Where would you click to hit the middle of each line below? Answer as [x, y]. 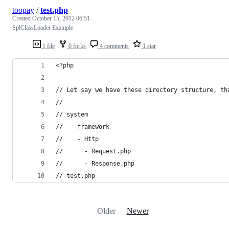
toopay [23, 10]
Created [22, 18]
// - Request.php [93, 151]
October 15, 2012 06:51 [61, 18]
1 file [48, 46]
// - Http [77, 139]
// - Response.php [95, 163]
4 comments [113, 46]
